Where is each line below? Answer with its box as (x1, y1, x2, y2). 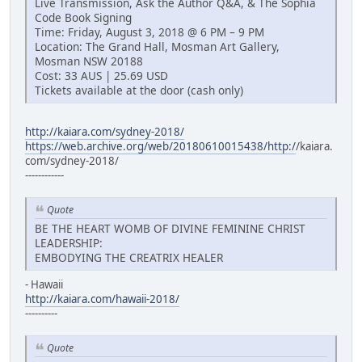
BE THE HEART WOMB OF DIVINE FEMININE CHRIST (35, 220, 305, 236)
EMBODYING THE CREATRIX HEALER (35, 249, 223, 265)
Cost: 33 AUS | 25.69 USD (35, 68, 168, 84)
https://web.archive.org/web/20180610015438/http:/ (25, 139, 296, 154)
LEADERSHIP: (35, 234, 103, 250)
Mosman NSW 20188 (35, 53, 143, 69)
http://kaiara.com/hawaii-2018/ (25, 291, 179, 306)
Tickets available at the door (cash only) (35, 82, 243, 99)
